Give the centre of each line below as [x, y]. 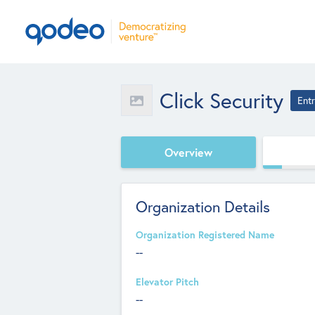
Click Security [221, 100]
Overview [188, 152]
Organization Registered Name [205, 235]
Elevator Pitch [167, 282]
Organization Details [203, 206]
